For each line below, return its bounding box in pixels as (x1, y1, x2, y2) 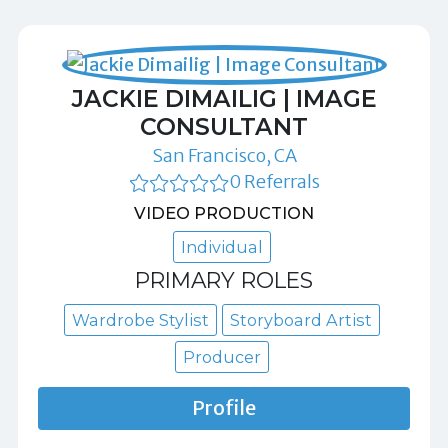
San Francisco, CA (151, 144, 297, 167)
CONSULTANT (140, 112, 308, 141)
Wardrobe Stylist (71, 309, 209, 330)
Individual (180, 237, 263, 258)
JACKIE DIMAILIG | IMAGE (71, 84, 377, 113)
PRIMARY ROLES (135, 267, 313, 294)
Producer (182, 346, 261, 367)
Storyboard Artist (229, 309, 372, 330)
